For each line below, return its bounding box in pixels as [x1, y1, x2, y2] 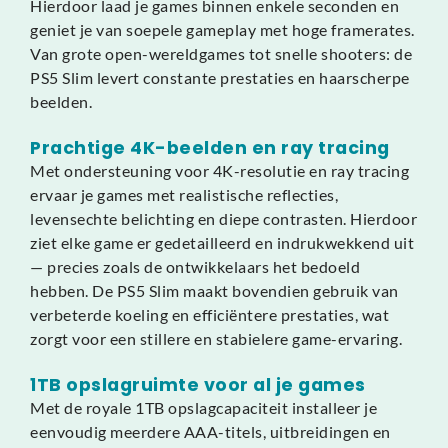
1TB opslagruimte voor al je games [30, 372, 366, 397]
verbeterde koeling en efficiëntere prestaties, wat [30, 304, 389, 324]
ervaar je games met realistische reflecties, [30, 184, 338, 204]
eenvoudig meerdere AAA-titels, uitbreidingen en [30, 421, 391, 441]
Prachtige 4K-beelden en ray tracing [30, 135, 390, 160]
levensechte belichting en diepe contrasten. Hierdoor [30, 208, 417, 228]
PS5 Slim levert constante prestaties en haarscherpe [30, 67, 410, 87]
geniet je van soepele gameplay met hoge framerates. [30, 19, 415, 39]
